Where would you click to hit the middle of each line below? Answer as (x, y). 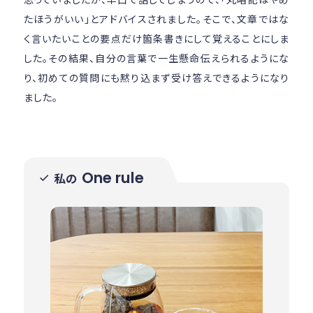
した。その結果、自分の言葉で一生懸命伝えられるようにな (156, 58)
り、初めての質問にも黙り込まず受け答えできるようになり (156, 78)
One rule (113, 178)
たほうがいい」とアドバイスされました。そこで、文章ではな (156, 19)
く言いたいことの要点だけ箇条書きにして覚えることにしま (156, 39)
